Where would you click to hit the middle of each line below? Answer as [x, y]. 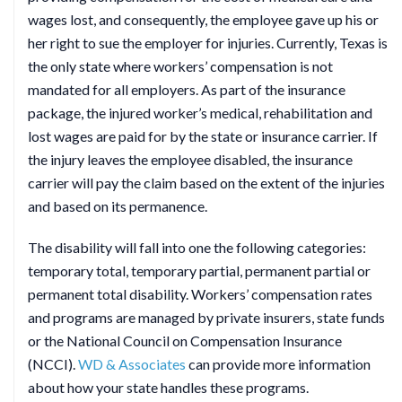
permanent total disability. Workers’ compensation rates [200, 294]
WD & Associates [132, 364]
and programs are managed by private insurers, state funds [206, 317]
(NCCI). [53, 364]
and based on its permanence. [118, 206]
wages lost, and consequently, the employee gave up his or [203, 19]
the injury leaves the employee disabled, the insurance [190, 159]
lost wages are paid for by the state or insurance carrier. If [203, 136]
